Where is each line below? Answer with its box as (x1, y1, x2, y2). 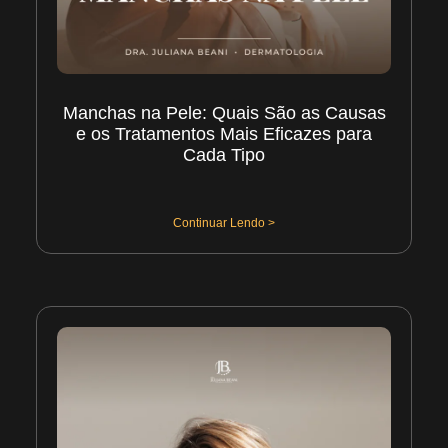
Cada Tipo (183, 145, 265, 166)
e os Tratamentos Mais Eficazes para (76, 124, 372, 145)
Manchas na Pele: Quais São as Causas (62, 103, 386, 124)
